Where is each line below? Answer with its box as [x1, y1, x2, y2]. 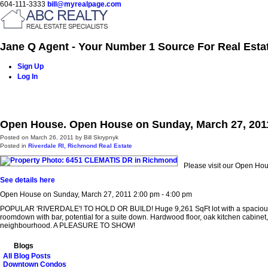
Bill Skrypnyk [84, 133, 118, 141]
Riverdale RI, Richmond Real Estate [28, 142, 132, 149]
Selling [223, 91, 245, 100]
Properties [127, 91, 160, 100]
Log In [17, 72, 38, 81]
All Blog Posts [3, 251, 51, 260]
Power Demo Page [45, 91, 107, 100]
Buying [180, 91, 203, 100]
